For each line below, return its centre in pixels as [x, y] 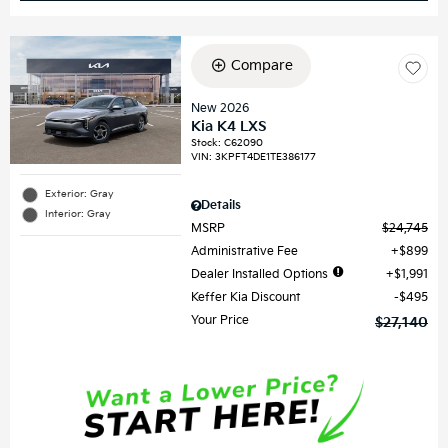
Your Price [220, 320]
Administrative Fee [245, 251]
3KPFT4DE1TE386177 [266, 156]
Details [221, 205]
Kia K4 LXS [229, 126]
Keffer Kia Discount [246, 297]
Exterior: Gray [79, 194]
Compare [261, 65]
